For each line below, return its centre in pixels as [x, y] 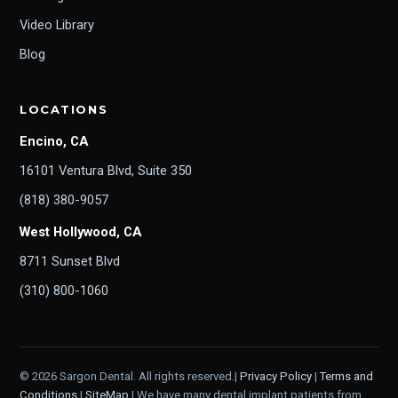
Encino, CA [54, 142]
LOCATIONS [64, 110]
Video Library [57, 25]
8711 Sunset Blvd [70, 262]
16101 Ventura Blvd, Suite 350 [106, 171]
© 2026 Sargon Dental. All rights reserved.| [130, 377]
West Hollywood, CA [80, 232]
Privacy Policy [276, 377]
